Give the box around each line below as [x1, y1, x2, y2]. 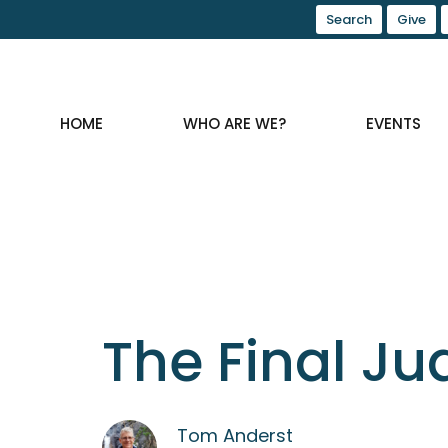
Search [326, 10, 372, 29]
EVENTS [366, 113, 422, 135]
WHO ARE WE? [183, 113, 287, 135]
